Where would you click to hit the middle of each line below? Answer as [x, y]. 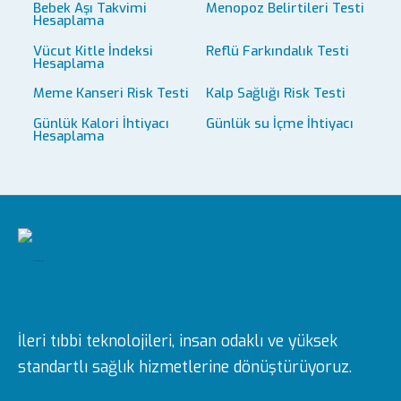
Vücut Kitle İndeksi [93, 51]
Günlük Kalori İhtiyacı [101, 124]
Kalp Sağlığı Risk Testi [276, 94]
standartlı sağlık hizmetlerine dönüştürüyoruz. [184, 367]
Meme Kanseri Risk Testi [111, 94]
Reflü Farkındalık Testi [277, 51]
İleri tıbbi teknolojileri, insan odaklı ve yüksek [177, 341]
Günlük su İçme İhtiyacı [280, 124]
